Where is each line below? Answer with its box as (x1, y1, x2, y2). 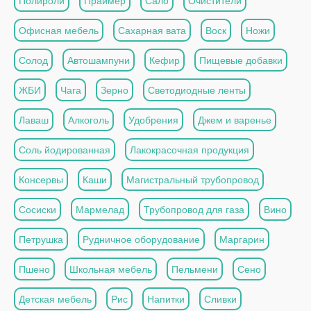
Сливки (204, 292, 237, 306)
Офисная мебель (19, 23, 99, 37)
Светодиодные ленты (148, 83, 246, 97)
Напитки (147, 292, 185, 306)
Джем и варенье (198, 112, 271, 127)
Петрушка (19, 232, 63, 246)
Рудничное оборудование (83, 232, 200, 246)
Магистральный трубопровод (126, 172, 259, 187)
